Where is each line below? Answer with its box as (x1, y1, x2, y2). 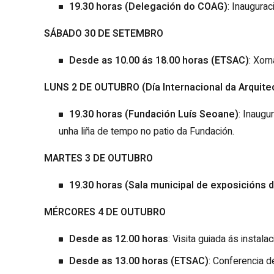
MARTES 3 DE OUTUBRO (44, 150, 153, 166)
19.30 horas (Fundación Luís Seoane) (69, 106, 239, 122)
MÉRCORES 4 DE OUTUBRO (44, 204, 166, 220)
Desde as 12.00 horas (69, 231, 168, 246)
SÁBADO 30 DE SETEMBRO (44, 26, 163, 41)
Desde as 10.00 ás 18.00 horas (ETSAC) (69, 53, 249, 68)
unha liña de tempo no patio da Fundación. (59, 124, 234, 139)
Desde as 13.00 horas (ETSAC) (69, 253, 209, 268)
